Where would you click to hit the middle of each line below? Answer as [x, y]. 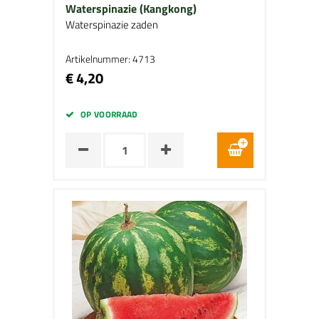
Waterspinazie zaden [112, 25]
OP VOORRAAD [109, 114]
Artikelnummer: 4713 [110, 59]
